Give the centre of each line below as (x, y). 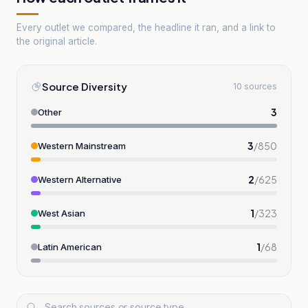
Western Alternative (80, 179)
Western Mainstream (82, 145)
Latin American (70, 246)
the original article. (57, 41)
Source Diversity (85, 86)
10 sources (255, 86)
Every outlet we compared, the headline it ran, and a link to (146, 27)
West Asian (62, 213)
